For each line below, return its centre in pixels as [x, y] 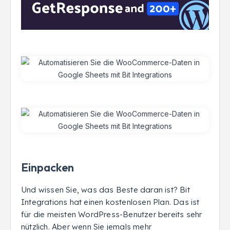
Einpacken [47, 168]
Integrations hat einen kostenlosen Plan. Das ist [110, 202]
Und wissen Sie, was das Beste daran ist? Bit [106, 190]
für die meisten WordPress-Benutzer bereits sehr [112, 215]
